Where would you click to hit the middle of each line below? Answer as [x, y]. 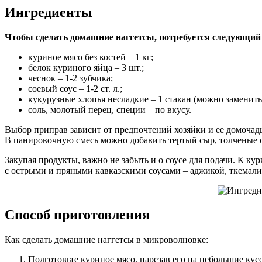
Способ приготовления [77, 215]
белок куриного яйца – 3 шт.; [86, 67]
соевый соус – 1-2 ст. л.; [75, 88]
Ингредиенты [49, 12]
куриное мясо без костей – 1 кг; [91, 57]
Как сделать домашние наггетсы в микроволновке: [106, 240]
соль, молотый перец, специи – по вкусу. [110, 109]
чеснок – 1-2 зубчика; [70, 78]
